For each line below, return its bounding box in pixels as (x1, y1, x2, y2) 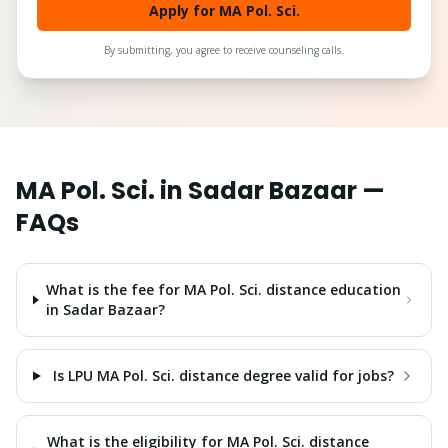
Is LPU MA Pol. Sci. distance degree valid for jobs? (52, 366, 394, 385)
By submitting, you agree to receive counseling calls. (104, 43, 344, 57)
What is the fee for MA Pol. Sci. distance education (45, 280, 401, 299)
